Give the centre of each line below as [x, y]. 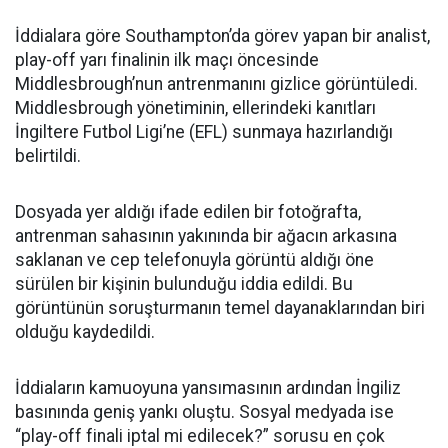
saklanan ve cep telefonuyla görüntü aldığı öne [194, 260]
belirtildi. [48, 156]
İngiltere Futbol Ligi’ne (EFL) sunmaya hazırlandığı [204, 132]
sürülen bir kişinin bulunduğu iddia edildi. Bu [184, 284]
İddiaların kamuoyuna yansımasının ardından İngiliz [208, 388]
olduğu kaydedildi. [85, 332]
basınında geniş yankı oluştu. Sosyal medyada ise [204, 412]
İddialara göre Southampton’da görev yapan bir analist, [222, 36]
